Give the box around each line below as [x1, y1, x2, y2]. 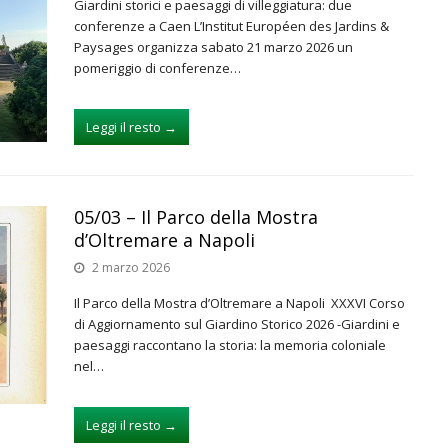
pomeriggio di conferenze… [74, 59, 241, 77]
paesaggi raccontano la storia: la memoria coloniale [74, 336, 386, 354]
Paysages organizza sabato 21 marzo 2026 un [74, 38, 353, 56]
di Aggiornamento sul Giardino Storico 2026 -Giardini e [74, 315, 400, 333]
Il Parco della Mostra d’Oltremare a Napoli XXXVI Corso [74, 294, 405, 312]
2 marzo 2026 [92, 259, 170, 276]
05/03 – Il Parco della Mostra [74, 205, 318, 229]
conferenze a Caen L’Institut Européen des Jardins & [74, 17, 389, 35]
